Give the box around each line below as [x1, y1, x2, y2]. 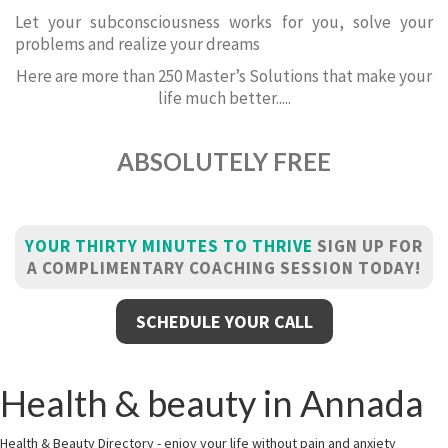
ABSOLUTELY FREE [117, 147, 331, 176]
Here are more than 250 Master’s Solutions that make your [16, 65, 432, 87]
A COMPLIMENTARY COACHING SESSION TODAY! [27, 257, 421, 279]
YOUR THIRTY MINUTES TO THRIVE [25, 235, 313, 257]
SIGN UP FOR [313, 235, 423, 257]
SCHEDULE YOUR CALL [135, 310, 313, 333]
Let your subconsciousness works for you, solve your [15, 11, 433, 33]
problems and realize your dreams [15, 33, 260, 55]
